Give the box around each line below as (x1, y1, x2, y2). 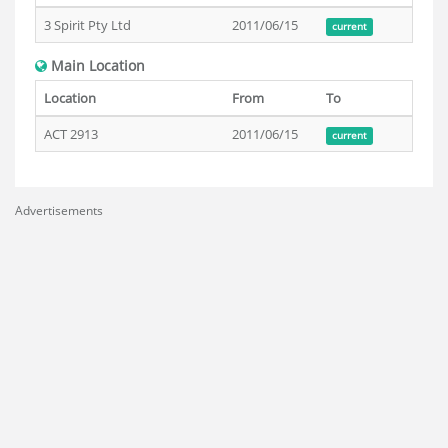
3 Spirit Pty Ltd (44, 16, 131, 34)
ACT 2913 (44, 125, 98, 143)
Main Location (47, 56, 145, 75)
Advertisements (15, 202, 103, 219)
